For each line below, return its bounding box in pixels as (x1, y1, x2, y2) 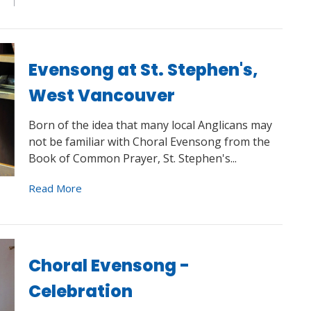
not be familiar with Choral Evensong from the (28, 133, 270, 149)
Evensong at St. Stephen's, (28, 58, 258, 82)
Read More (28, 180, 82, 195)
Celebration (28, 279, 133, 303)
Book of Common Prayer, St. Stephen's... (28, 150, 237, 166)
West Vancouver (28, 84, 175, 108)
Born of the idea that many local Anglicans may (28, 117, 272, 133)
